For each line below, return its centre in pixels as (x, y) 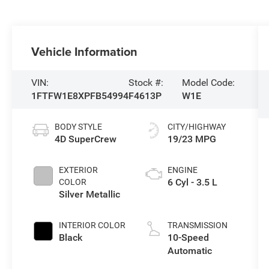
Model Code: (209, 83)
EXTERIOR (79, 170)
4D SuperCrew (86, 139)
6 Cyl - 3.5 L (192, 183)
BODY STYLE (79, 127)
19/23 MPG (192, 139)
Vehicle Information (85, 52)
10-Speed (188, 238)
